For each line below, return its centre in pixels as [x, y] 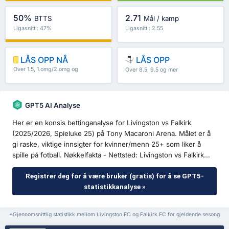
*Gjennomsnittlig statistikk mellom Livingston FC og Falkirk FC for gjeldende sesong [114, 214]
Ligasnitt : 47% [32, 28]
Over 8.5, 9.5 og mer [152, 70]
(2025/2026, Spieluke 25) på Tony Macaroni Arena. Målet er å [111, 133]
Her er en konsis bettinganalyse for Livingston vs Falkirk [102, 122]
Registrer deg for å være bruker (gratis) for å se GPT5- [114, 176]
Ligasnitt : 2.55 [144, 28]
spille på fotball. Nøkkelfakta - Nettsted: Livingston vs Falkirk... [111, 155]
